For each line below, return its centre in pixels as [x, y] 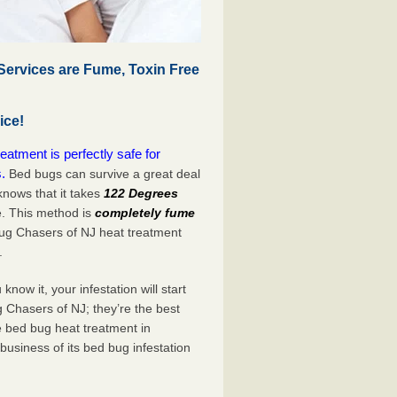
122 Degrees [141, 193]
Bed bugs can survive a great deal [103, 173]
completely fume [145, 212]
